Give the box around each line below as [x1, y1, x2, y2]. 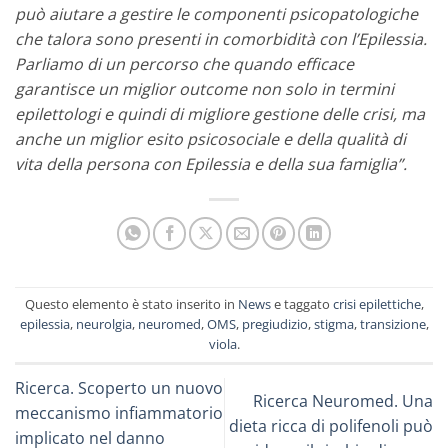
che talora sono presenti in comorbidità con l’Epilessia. [15, 28, 427, 51]
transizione [359, 315, 426, 334]
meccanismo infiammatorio [15, 402, 223, 425]
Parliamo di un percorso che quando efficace [15, 53, 354, 76]
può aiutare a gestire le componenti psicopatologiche [15, 3, 418, 26]
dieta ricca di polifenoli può [229, 414, 433, 437]
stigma [313, 315, 354, 334]
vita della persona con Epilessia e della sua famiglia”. [15, 153, 407, 176]
